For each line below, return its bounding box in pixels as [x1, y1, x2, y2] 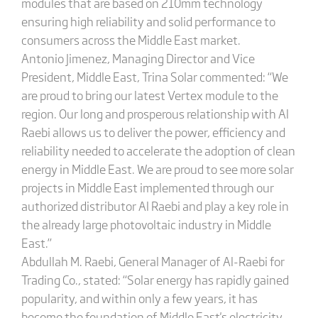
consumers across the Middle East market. [21, 31, 241, 48]
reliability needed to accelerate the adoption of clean [21, 141, 295, 159]
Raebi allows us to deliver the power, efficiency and [21, 123, 285, 141]
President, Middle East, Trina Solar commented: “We [21, 67, 288, 85]
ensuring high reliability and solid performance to [21, 12, 275, 30]
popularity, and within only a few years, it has [21, 289, 258, 307]
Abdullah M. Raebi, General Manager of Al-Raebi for [21, 252, 285, 270]
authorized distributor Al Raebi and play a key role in [21, 197, 289, 214]
